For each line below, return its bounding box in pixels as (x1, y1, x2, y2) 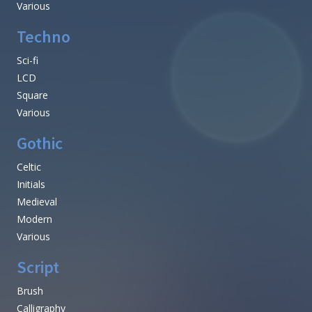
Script (17, 256, 59, 278)
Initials (17, 177, 45, 191)
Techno (17, 25, 70, 47)
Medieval (17, 194, 57, 208)
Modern (17, 212, 52, 226)
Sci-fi (17, 53, 38, 67)
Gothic (17, 132, 63, 154)
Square (17, 88, 48, 102)
